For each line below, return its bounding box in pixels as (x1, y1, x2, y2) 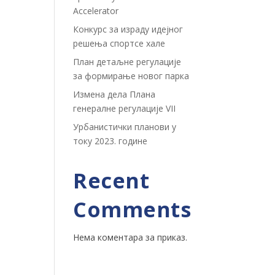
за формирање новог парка (73, 70, 190, 82)
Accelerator (73, 5, 119, 17)
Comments (73, 195, 192, 223)
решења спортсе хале (73, 37, 166, 49)
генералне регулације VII (73, 103, 176, 114)
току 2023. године (73, 135, 148, 147)
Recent (73, 166, 150, 195)
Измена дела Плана (73, 88, 156, 100)
